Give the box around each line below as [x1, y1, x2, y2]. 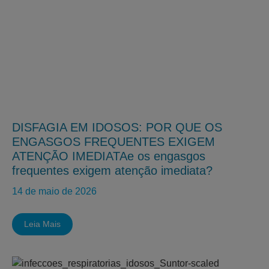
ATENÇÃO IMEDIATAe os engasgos [12, 150, 205, 163]
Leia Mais [24, 219, 61, 229]
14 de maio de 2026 [12, 186, 97, 196]
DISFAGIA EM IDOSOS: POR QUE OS [12, 121, 222, 134]
